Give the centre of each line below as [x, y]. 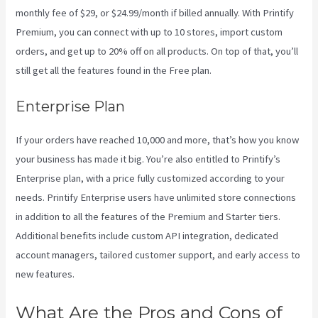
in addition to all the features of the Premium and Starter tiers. [148, 217]
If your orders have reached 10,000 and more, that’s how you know [158, 140]
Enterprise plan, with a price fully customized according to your [150, 179]
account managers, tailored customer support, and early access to [158, 255]
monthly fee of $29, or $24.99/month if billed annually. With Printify [155, 12]
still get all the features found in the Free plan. [114, 70]
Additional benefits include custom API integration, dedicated [147, 236]
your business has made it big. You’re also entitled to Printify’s [148, 159]
